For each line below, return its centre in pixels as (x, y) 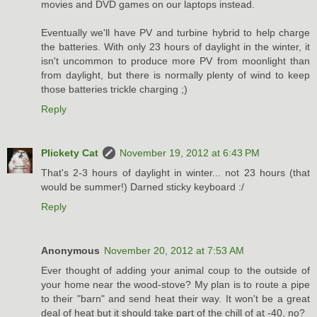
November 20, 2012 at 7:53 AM (174, 251)
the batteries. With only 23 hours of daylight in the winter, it (175, 47)
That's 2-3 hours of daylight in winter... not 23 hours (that (175, 173)
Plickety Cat (70, 153)
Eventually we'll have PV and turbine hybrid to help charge (175, 33)
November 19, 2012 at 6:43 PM (190, 153)
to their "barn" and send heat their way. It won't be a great (175, 299)
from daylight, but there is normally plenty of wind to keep (175, 75)
